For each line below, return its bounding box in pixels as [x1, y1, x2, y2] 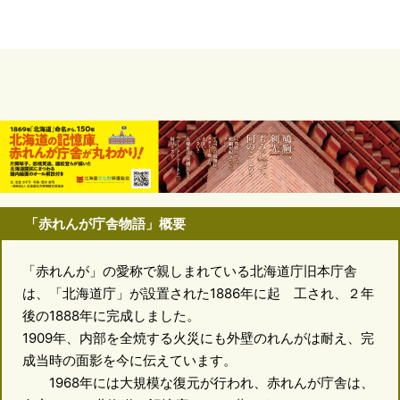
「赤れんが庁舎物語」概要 [24, 214, 186, 231]
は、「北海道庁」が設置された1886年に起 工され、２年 [21, 285, 374, 303]
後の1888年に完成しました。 [21, 307, 200, 325]
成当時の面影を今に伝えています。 [21, 352, 237, 370]
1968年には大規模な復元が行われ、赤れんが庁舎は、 [21, 374, 374, 392]
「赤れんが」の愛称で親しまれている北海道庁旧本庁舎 [21, 262, 357, 280]
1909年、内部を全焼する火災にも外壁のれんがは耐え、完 [21, 329, 374, 347]
